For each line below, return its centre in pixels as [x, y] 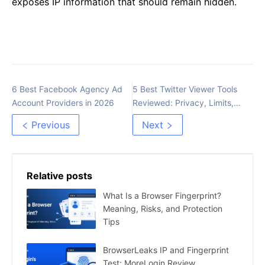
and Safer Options [168, 117]
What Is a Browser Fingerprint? [162, 196]
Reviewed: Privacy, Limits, [183, 103]
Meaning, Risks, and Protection [163, 209]
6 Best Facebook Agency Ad [67, 89]
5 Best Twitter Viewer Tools [185, 89]
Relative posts [59, 176]
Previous [51, 125]
